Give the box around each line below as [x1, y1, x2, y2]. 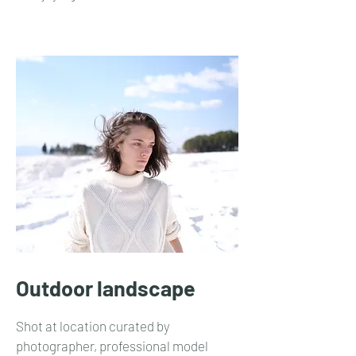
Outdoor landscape [16, 275, 195, 300]
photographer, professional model [16, 338, 208, 354]
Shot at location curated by [16, 318, 170, 334]
